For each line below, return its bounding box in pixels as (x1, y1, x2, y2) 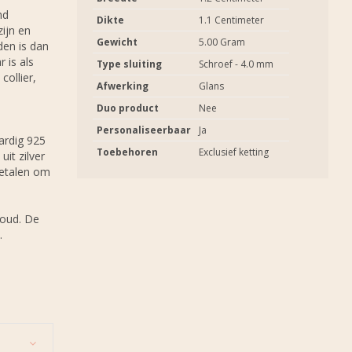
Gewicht (97, 35, 137, 49)
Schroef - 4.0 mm (199, 57, 273, 71)
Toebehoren (97, 145, 158, 159)
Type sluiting (97, 57, 162, 71)
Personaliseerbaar (97, 123, 191, 137)
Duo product (97, 101, 159, 115)
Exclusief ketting (199, 145, 269, 159)
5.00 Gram (199, 35, 245, 49)
